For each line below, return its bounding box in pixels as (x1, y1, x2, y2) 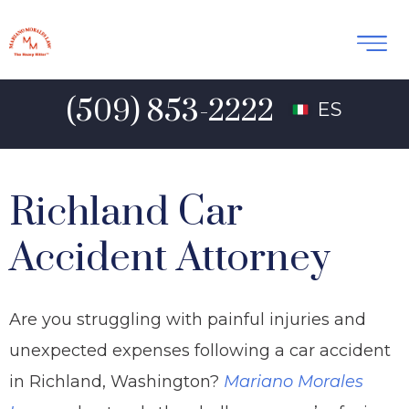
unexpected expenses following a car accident (9, 341, 391, 361)
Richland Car (9, 188, 243, 237)
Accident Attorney (9, 234, 330, 283)
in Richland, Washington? (9, 372, 224, 392)
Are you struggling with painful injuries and (9, 309, 366, 330)
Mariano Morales (224, 372, 363, 392)
